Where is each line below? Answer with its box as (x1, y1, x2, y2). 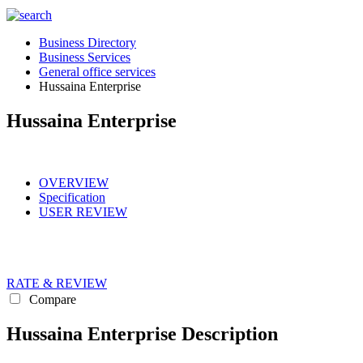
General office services (39, 65, 156, 79)
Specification (39, 190, 105, 204)
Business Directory (39, 36, 136, 49)
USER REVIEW (39, 204, 127, 219)
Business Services (39, 50, 130, 64)
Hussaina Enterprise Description (6, 322, 278, 344)
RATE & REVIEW (6, 275, 107, 290)
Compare (26, 292, 76, 306)
